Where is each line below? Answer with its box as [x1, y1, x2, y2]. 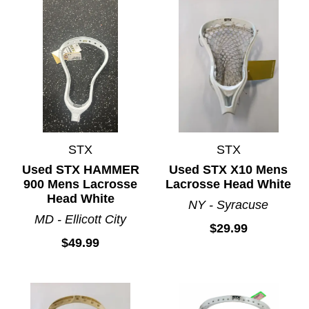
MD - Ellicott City [34, 212, 127, 227]
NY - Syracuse [188, 198, 269, 212]
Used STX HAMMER [21, 163, 139, 177]
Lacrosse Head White [166, 177, 292, 192]
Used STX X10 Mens [169, 163, 288, 177]
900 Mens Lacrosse [23, 177, 138, 192]
